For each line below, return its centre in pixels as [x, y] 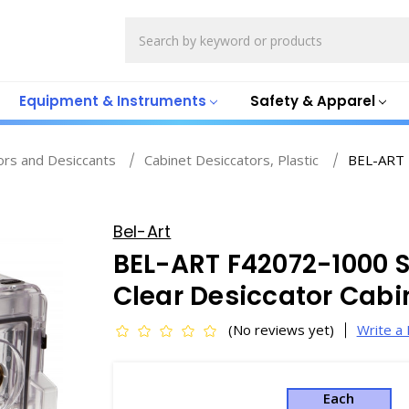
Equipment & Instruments [112, 100]
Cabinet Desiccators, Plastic [232, 160]
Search [147, 27]
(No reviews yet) [281, 330]
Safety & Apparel [312, 100]
